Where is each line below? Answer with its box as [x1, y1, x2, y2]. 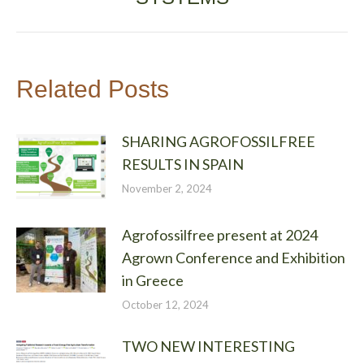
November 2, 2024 [122, 181, 212, 195]
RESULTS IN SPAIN [122, 154, 244, 173]
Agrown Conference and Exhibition [122, 248, 345, 266]
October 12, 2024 [122, 297, 209, 311]
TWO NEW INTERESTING [122, 336, 295, 355]
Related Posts [16, 75, 169, 102]
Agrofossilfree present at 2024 [122, 225, 318, 244]
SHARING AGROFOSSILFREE [122, 132, 315, 150]
